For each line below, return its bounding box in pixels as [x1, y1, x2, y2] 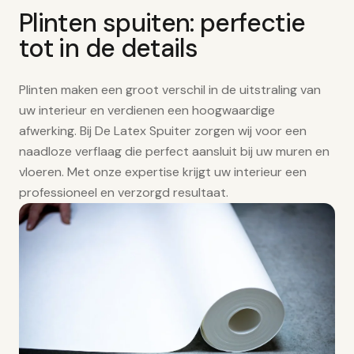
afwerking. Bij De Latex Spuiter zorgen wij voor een [19, 122, 307, 139]
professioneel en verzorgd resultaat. [19, 183, 228, 201]
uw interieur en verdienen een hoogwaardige [19, 101, 275, 119]
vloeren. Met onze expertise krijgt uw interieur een [19, 163, 307, 180]
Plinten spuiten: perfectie [19, 6, 306, 40]
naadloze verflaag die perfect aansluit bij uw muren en [19, 142, 330, 160]
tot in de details [19, 31, 198, 65]
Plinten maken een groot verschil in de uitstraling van [19, 81, 321, 98]
